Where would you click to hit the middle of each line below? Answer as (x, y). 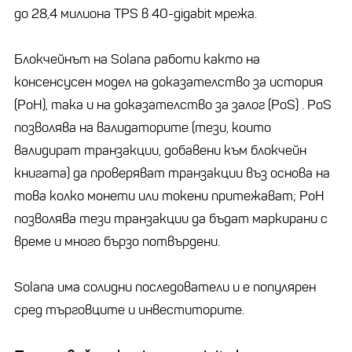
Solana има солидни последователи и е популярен (165, 287)
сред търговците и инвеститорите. (129, 310)
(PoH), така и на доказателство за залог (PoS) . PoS (173, 104)
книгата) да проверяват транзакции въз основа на (172, 173)
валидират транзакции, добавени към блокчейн (160, 150)
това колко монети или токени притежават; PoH (169, 196)
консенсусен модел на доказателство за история (169, 82)
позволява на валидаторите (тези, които (143, 127)
